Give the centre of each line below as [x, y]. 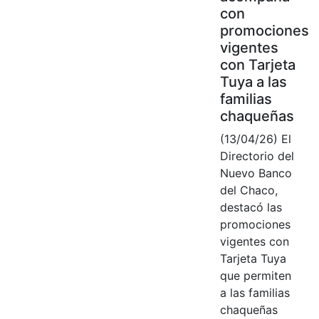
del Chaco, [249, 190]
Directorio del [257, 156]
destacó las [251, 207]
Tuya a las [253, 82]
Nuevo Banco [256, 173]
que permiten [255, 275]
